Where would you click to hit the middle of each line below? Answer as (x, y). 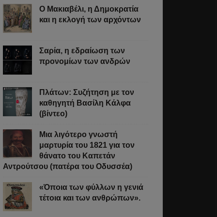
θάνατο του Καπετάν (77, 156)
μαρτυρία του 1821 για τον (87, 145)
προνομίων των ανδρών (85, 61)
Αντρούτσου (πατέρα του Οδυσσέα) (68, 166)
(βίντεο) (53, 114)
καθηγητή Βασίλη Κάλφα (85, 103)
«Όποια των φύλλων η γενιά (91, 187)
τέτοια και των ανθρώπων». (90, 198)
